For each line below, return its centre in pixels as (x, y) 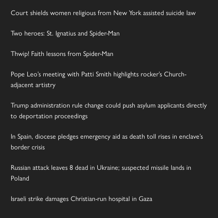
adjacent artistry (33, 85)
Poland (20, 179)
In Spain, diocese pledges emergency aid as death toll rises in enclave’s (107, 137)
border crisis (28, 147)
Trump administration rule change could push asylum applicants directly (109, 106)
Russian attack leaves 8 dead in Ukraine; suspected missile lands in (101, 168)
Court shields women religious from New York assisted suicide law (103, 13)
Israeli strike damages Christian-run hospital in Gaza (82, 199)
